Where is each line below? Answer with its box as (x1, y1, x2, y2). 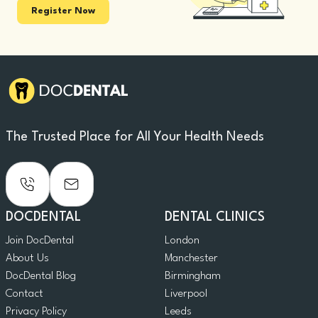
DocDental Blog (6, 270, 76, 283)
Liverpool (165, 288, 207, 300)
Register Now (31, 6, 95, 16)
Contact (6, 288, 43, 300)
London (165, 235, 199, 247)
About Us (6, 253, 49, 265)
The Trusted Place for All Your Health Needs (6, 131, 264, 143)
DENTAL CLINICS (165, 211, 265, 224)
